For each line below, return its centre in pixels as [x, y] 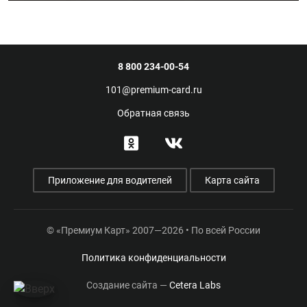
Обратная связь [153, 113]
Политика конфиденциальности [153, 258]
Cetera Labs [194, 285]
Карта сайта [232, 180]
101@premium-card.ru [153, 90]
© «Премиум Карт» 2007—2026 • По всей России [153, 230]
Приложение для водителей [110, 180]
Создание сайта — [127, 285]
